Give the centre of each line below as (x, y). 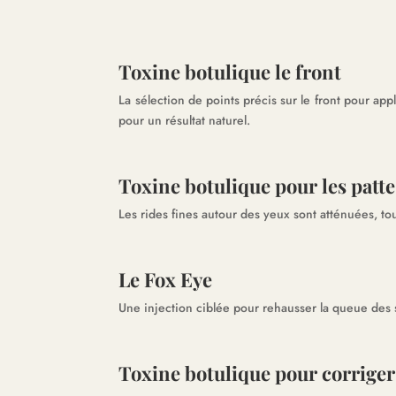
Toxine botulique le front (230, 72)
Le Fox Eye (166, 280)
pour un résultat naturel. (185, 121)
